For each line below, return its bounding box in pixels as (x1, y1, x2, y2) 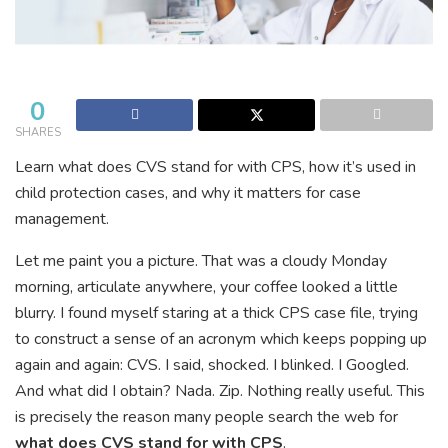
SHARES (15, 124, 61, 140)
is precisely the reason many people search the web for (15, 405, 398, 428)
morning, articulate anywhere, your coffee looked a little (15, 275, 398, 298)
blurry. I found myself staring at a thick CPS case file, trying (15, 301, 418, 324)
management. (15, 207, 109, 230)
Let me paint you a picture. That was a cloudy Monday (15, 249, 387, 272)
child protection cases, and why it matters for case (15, 181, 361, 204)
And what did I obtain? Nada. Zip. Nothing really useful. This (15, 379, 425, 402)
